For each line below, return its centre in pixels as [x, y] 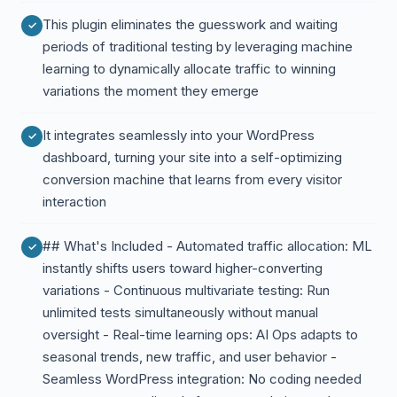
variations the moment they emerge [151, 91]
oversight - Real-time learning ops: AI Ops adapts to [200, 335]
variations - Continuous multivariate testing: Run [186, 290]
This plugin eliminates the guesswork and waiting [190, 24]
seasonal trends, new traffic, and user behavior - [190, 357]
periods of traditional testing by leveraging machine [198, 47]
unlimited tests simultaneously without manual [180, 312]
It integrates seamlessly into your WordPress [179, 135]
